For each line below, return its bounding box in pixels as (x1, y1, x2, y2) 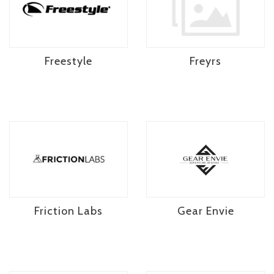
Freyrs (190, 54, 221, 68)
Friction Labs (34, 204, 103, 218)
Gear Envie (177, 204, 234, 218)
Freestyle (45, 54, 92, 68)
